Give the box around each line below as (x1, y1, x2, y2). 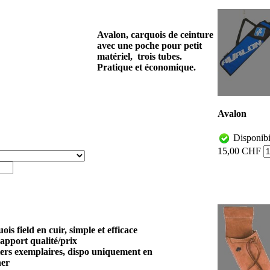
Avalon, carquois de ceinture (97, 29, 213, 40)
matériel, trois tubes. (97, 51, 182, 61)
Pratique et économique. (97, 61, 196, 72)
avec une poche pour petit (97, 40, 202, 51)
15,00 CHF (218, 146, 261, 157)
